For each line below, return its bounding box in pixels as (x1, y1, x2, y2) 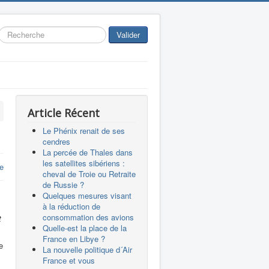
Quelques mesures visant (43, 190, 131, 201)
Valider (116, 29, 140, 40)
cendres (43, 136, 70, 147)
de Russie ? (43, 179, 84, 190)
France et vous (43, 255, 95, 266)
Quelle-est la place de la (43, 222, 127, 234)
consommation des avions (43, 211, 134, 223)
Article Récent (28, 106, 100, 120)
